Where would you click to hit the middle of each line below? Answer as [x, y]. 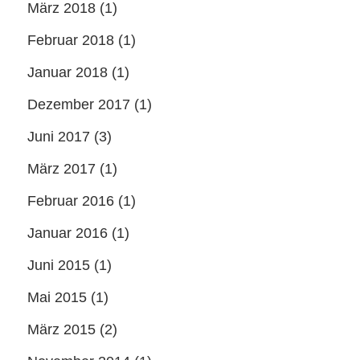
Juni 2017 [59, 137]
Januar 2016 [67, 233]
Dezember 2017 [79, 104]
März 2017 [61, 169]
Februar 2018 [71, 40]
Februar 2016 [71, 201]
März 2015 [61, 329]
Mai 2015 [57, 297]
